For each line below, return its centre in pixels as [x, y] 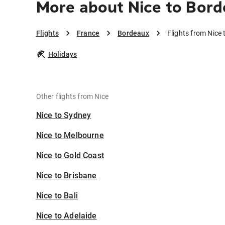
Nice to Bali [57, 196]
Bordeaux [133, 33]
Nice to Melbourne [70, 136]
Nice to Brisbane [66, 176]
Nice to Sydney [64, 116]
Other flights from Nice [72, 97]
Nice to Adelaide [66, 216]
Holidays [63, 54]
